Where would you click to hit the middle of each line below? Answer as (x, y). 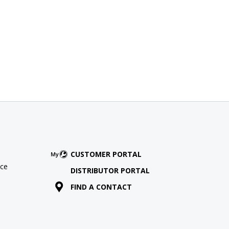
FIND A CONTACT (101, 187)
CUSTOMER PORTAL (106, 154)
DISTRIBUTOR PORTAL (110, 170)
